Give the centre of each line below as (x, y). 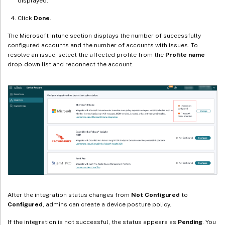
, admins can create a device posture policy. (107, 204)
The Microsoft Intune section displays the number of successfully (104, 36)
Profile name (185, 55)
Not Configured (155, 195)
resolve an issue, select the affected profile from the (86, 55)
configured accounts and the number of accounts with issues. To (103, 45)
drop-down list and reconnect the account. (71, 65)
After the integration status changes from (69, 195)
